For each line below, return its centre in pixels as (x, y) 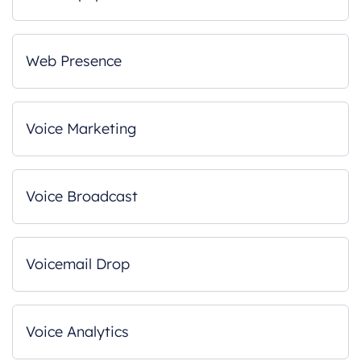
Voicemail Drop (78, 264)
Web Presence (74, 61)
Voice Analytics (77, 332)
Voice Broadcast (82, 196)
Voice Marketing (81, 129)
